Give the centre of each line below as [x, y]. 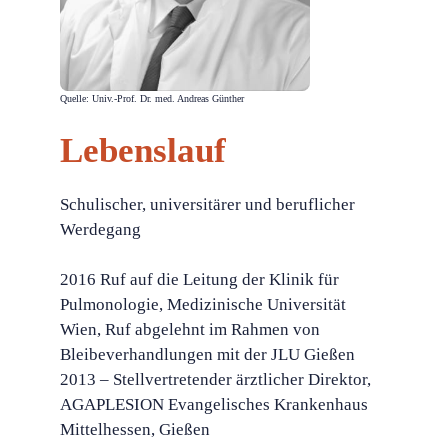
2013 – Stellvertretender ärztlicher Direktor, [215, 379]
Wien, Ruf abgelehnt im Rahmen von [190, 329]
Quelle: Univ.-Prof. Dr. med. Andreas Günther [152, 99]
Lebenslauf [143, 150]
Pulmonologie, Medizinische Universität [203, 304]
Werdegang [100, 229]
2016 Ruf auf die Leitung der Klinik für [199, 279]
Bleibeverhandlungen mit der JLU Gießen [207, 354]
